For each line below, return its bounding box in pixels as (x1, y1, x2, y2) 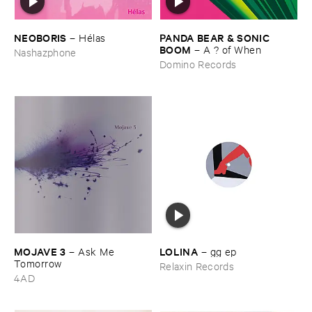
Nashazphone (14, 45, 77, 58)
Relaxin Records (159, 258, 235, 272)
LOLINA (159, 243, 198, 258)
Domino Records (159, 56, 237, 70)
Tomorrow (14, 256, 62, 270)
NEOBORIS (14, 29, 67, 45)
